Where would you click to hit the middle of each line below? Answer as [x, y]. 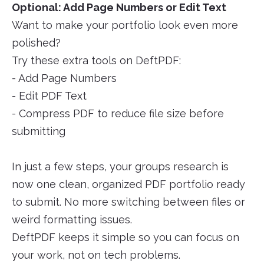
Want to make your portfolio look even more [125, 25]
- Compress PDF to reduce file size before [118, 114]
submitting [39, 131]
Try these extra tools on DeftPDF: [96, 61]
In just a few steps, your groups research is [120, 167]
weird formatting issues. [72, 220]
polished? [36, 43]
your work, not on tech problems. [96, 255]
